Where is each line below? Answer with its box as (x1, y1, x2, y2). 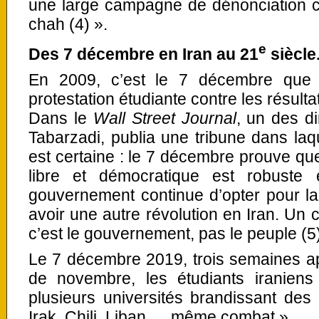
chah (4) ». (28, 15, 108, 34)
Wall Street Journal (93, 108, 236, 127)
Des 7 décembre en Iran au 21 (28, 44, 258, 63)
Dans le (28, 108, 93, 127)
